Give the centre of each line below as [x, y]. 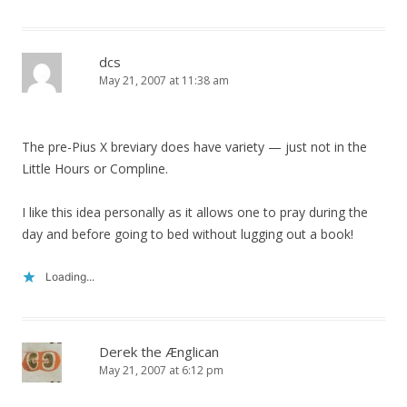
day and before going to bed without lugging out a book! [188, 234]
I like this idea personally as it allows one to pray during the [195, 212]
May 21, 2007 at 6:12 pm [161, 370]
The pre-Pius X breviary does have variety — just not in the [194, 147]
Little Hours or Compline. [95, 169]
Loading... [70, 277]
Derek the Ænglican [159, 352]
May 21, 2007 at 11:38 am [164, 80]
